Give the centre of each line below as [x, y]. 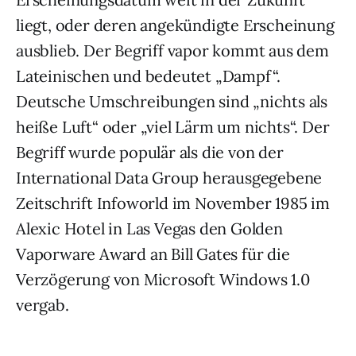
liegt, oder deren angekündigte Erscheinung [175, 25]
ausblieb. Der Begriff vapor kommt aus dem [172, 50]
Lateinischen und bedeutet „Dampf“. [149, 76]
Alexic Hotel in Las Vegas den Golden [149, 228]
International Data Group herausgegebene [169, 178]
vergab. [43, 305]
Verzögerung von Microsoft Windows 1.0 [163, 279]
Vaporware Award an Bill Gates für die [153, 254]
